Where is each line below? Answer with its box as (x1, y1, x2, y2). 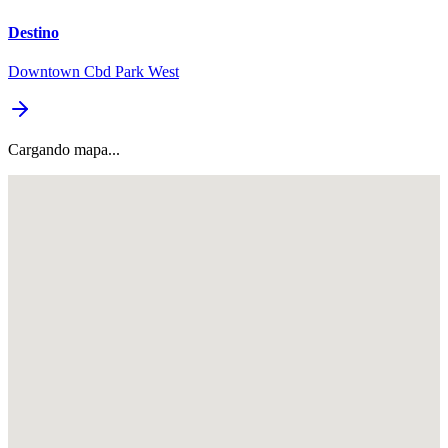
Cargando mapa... (8, 140, 120, 158)
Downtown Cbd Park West (8, 62, 179, 80)
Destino (8, 23, 59, 41)
